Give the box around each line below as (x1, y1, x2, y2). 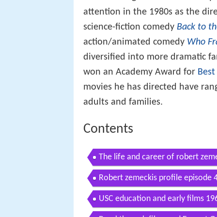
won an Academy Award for (83, 67, 198, 77)
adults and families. (83, 97, 163, 107)
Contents (83, 122, 133, 136)
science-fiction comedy (83, 22, 177, 32)
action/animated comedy (83, 37, 187, 47)
